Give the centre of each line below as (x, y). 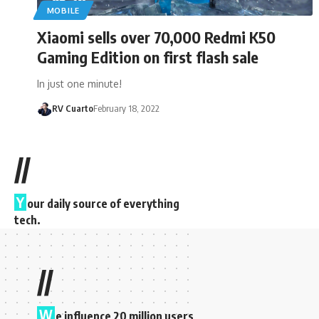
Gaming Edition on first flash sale (148, 57)
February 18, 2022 (126, 108)
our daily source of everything (103, 203)
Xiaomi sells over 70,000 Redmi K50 (156, 37)
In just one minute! (79, 83)
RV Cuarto (72, 108)
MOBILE (63, 10)
